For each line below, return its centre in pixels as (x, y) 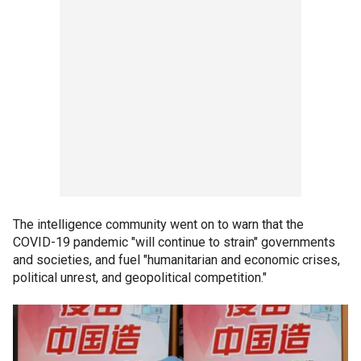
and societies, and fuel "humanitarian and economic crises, (176, 260)
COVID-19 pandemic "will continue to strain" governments (174, 242)
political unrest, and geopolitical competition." (140, 278)
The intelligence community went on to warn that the (158, 224)
